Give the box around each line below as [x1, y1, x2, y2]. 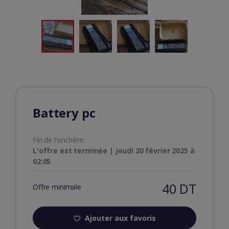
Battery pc [33, 104, 96, 122]
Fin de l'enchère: [33, 135, 85, 145]
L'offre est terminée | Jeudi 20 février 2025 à [33, 146, 195, 156]
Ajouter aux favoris [85, 213, 156, 223]
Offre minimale [33, 182, 81, 192]
